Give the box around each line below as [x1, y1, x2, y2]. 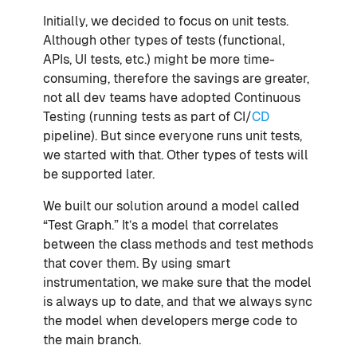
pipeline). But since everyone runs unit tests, [43, 128, 302, 144]
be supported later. [43, 167, 155, 182]
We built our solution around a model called [43, 198, 300, 214]
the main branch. [43, 332, 141, 348]
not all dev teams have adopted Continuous [43, 90, 300, 106]
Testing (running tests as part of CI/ [43, 109, 252, 125]
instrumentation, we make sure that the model [43, 275, 312, 291]
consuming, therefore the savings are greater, [43, 71, 309, 87]
